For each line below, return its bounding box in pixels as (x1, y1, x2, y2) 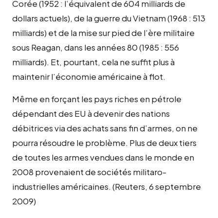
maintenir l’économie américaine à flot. (12, 71, 165, 82)
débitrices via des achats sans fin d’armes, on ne (12, 122, 198, 133)
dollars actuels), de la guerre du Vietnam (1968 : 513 (12, 12, 205, 23)
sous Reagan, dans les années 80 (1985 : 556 (12, 41, 179, 53)
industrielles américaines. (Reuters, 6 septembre (12, 181, 201, 192)
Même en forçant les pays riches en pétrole (12, 93, 182, 104)
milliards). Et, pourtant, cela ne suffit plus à (12, 56, 175, 67)
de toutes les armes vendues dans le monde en (12, 151, 194, 163)
